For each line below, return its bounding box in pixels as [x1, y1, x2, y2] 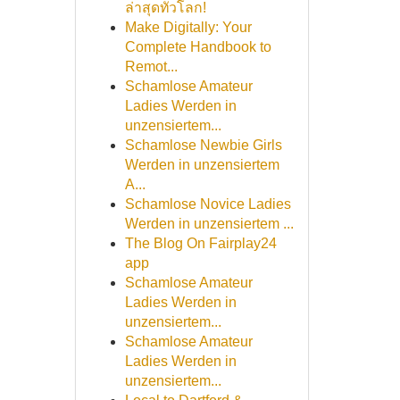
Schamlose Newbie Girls [124, 137, 282, 153]
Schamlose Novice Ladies [124, 196, 291, 212]
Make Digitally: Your [124, 20, 252, 35]
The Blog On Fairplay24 [124, 236, 277, 251]
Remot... [124, 59, 178, 74]
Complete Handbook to [124, 39, 271, 54]
